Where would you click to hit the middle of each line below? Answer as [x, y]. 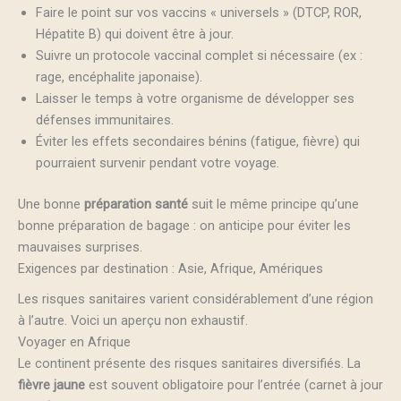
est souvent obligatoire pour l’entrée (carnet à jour [234, 385]
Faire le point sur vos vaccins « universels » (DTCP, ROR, [199, 12]
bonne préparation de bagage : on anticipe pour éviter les [184, 225]
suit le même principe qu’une [273, 204]
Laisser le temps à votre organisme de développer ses [195, 98]
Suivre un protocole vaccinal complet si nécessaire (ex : [199, 55]
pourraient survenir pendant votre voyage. [158, 162]
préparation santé [136, 204]
